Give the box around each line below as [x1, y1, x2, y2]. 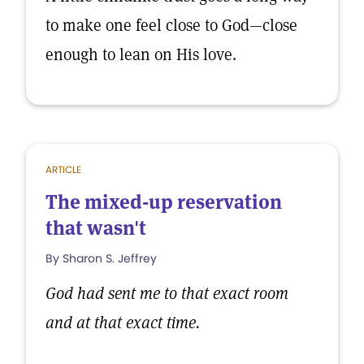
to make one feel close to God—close [45, 15, 297, 36]
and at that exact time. [45, 312, 200, 333]
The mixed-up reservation [45, 189, 282, 214]
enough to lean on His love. [45, 44, 236, 65]
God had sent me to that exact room [45, 283, 288, 304]
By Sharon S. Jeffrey [45, 250, 157, 266]
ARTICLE [45, 162, 81, 176]
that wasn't [45, 215, 146, 240]
